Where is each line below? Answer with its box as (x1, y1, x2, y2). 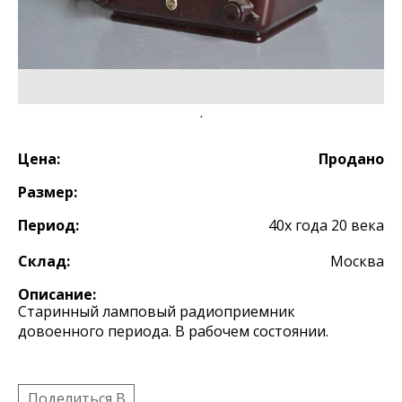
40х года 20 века (268, 215, 384, 235)
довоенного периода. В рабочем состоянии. (18, 321, 328, 341)
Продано (319, 149, 384, 169)
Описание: (18, 284, 96, 304)
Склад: (18, 251, 70, 271)
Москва (330, 251, 384, 271)
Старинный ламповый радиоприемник (18, 301, 295, 321)
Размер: (18, 182, 77, 202)
